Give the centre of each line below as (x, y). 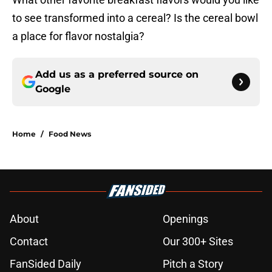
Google (53, 89)
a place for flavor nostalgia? (78, 36)
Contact (29, 242)
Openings (185, 219)
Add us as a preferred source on (117, 75)
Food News (70, 134)
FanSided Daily (46, 264)
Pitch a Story (193, 264)
